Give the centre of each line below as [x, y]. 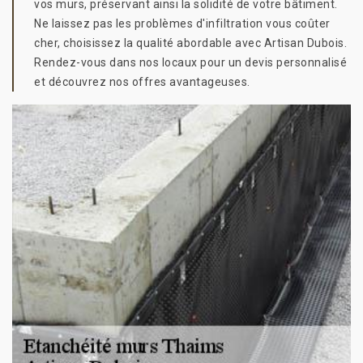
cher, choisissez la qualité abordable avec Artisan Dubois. [190, 43]
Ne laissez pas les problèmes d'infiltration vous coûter [182, 23]
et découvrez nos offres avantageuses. [142, 82]
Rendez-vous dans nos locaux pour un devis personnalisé [190, 62]
